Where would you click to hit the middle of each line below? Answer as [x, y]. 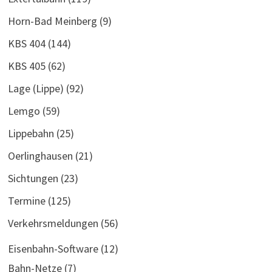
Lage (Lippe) [36, 88]
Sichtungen [33, 178]
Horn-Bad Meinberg [52, 21]
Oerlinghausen [40, 155]
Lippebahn [31, 133]
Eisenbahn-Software [53, 248]
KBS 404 [26, 43]
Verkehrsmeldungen [53, 223]
